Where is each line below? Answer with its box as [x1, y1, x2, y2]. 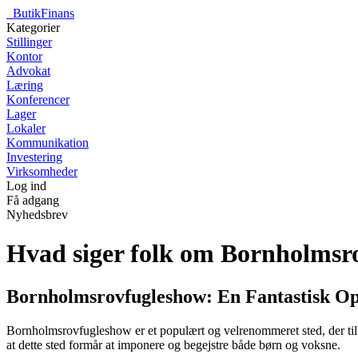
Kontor [6, 50, 42, 63]
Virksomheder [6, 165, 78, 178]
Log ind [6, 179, 46, 193]
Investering [6, 150, 62, 164]
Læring [6, 78, 43, 92]
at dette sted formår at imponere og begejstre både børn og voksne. [6, 337, 340, 352]
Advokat [6, 64, 50, 78]
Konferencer [6, 93, 70, 106]
